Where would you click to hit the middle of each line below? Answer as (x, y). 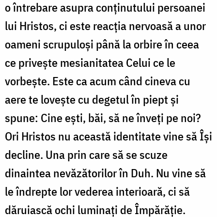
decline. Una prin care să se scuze (86, 154)
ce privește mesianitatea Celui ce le (90, 62)
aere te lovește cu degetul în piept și (92, 99)
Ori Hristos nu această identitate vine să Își (108, 136)
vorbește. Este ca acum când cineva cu (98, 81)
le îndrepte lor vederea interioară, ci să (97, 191)
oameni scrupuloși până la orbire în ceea (102, 44)
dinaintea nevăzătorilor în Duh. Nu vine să (105, 173)
